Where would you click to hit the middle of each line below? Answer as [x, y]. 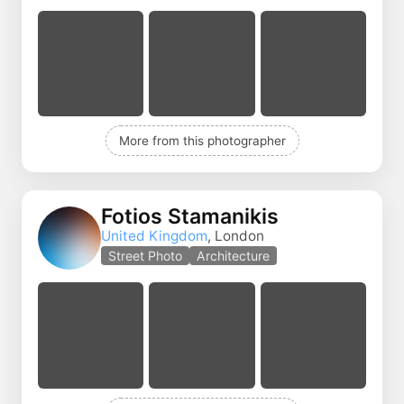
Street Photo [145, 255]
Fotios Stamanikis [190, 216]
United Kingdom [154, 235]
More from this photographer [202, 141]
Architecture [233, 255]
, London [236, 235]
